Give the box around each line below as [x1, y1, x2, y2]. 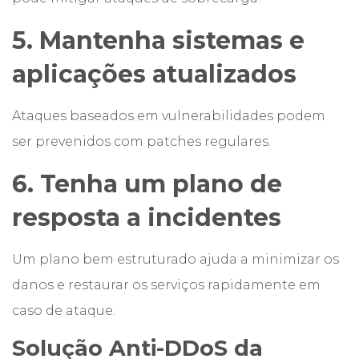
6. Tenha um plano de [12, 169, 282, 199]
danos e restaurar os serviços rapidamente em [12, 277, 321, 292]
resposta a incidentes [12, 203, 281, 232]
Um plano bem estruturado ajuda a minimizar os [12, 252, 339, 267]
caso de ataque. [12, 303, 115, 318]
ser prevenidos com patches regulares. [12, 134, 271, 149]
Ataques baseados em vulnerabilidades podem [12, 108, 325, 123]
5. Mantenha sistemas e [12, 26, 305, 55]
